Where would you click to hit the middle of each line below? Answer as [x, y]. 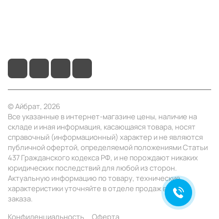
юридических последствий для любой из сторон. [92, 168]
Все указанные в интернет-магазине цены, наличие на [102, 116]
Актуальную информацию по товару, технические [94, 178]
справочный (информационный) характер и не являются [105, 137]
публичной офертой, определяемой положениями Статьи [108, 147]
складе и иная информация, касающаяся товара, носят [102, 127]
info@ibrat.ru [31, 42]
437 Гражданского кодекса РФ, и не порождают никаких [103, 157]
